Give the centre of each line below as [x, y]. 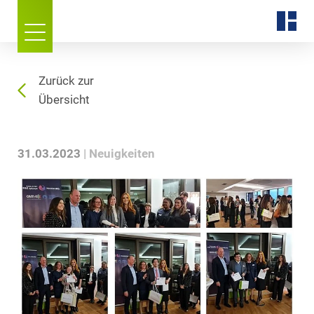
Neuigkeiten [122, 154]
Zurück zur [66, 81]
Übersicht [64, 100]
